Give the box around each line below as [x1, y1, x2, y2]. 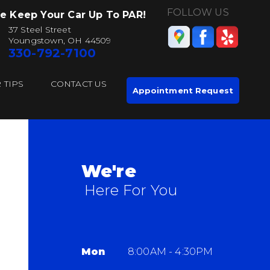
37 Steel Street [8, 24, 71, 35]
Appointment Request [132, 85, 233, 95]
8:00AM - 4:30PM [127, 246, 213, 258]
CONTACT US [50, 78, 107, 89]
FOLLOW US [167, 7, 229, 18]
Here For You [84, 181, 178, 199]
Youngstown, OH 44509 [8, 35, 111, 46]
